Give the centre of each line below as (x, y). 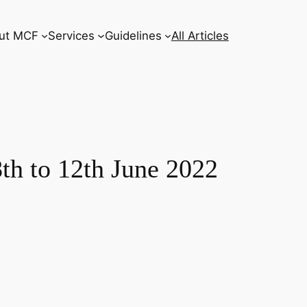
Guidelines (133, 35)
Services (72, 35)
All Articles (200, 35)
